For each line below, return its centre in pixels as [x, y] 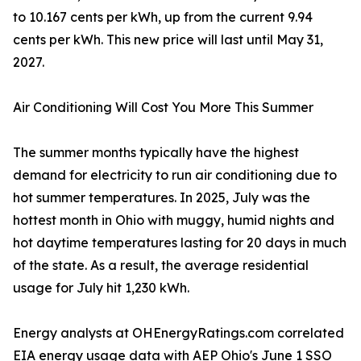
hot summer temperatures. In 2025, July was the [162, 198]
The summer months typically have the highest [156, 153]
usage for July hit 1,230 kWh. [101, 288]
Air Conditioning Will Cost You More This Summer [163, 108]
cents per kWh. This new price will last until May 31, [168, 40]
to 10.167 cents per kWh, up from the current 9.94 [163, 17]
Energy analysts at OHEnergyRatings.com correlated [178, 333]
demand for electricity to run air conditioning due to [175, 175]
